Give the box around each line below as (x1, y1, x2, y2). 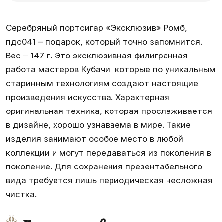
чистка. (6, 189, 37, 199)
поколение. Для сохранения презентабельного (6, 162, 202, 171)
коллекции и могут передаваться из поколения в (6, 148, 211, 158)
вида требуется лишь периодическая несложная (6, 175, 213, 185)
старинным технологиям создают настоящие (6, 78, 198, 88)
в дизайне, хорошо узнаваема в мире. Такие (6, 120, 191, 130)
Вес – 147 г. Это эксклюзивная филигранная (6, 51, 188, 60)
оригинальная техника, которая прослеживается (6, 106, 212, 116)
